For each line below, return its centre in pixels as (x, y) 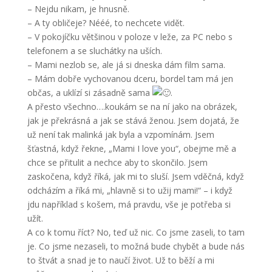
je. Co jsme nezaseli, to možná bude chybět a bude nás (136, 246)
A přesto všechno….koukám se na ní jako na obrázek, (132, 107)
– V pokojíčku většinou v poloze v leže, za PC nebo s (130, 37)
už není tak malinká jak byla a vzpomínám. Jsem (121, 134)
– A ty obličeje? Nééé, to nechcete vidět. (106, 23)
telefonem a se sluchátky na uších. (94, 51)
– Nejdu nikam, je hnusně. (78, 9)
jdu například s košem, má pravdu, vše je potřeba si (129, 204)
